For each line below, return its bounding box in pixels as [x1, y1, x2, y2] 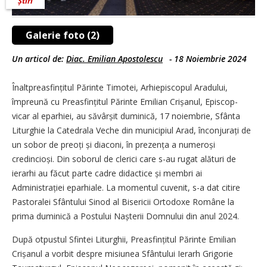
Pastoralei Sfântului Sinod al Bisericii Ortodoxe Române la [12, 196, 234, 208]
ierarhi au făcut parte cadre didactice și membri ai [12, 167, 202, 179]
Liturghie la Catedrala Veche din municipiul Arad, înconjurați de [12, 125, 251, 136]
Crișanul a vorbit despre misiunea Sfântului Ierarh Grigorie [12, 248, 233, 260]
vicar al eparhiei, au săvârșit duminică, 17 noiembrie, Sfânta [12, 110, 240, 122]
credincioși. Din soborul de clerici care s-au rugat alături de [12, 153, 236, 165]
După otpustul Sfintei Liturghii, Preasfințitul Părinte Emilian [12, 234, 236, 246]
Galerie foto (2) [26, 29, 100, 42]
